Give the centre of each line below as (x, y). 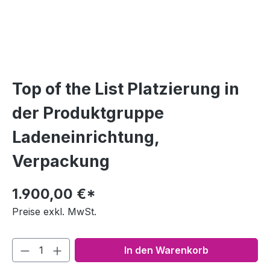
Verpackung (61, 161)
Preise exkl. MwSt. (54, 211)
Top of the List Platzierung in (126, 89)
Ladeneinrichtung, (86, 137)
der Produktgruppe (88, 113)
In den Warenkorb (166, 250)
